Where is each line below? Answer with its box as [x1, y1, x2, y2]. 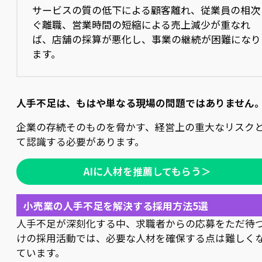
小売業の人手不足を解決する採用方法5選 [23, 198, 208, 213]
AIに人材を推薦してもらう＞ [84, 164, 211, 178]
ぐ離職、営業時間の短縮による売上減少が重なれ [32, 18, 251, 32]
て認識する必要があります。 [16, 135, 144, 149]
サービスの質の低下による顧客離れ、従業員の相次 [32, 3, 261, 18]
